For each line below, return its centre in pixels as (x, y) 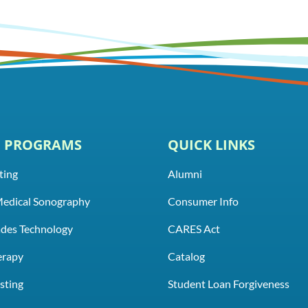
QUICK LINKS (212, 144)
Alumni (185, 173)
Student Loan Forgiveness (229, 283)
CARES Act (194, 228)
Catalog (187, 256)
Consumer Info (203, 201)
